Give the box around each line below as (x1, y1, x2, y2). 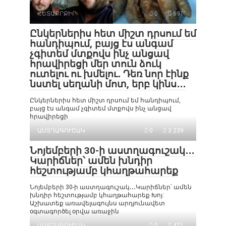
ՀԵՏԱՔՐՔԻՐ (37, 10, 76, 18)
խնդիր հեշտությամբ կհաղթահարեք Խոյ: (30, 192, 164, 199)
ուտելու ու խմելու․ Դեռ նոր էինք (30, 68, 189, 80)
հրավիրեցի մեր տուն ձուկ (30, 58, 161, 70)
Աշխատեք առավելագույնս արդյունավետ (30, 200, 165, 207)
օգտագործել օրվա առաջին (30, 208, 119, 215)
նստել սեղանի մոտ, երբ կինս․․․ (30, 78, 186, 90)
